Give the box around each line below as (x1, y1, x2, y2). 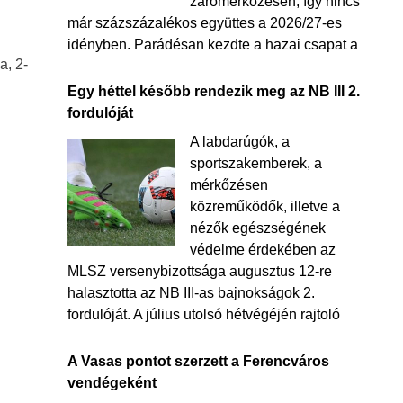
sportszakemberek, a (189, 156, 322, 171)
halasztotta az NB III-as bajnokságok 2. (67, 285, 315, 300)
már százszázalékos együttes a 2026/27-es (67, 15, 342, 31)
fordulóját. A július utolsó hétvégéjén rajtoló (67, 307, 340, 322)
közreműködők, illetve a (189, 199, 340, 214)
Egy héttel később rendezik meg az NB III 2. (67, 84, 360, 99)
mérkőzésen (189, 177, 268, 193)
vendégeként (67, 375, 157, 390)
